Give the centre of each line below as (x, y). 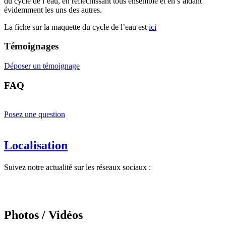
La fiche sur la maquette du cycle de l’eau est (76, 27)
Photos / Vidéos (43, 215)
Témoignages (31, 46)
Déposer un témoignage (42, 66)
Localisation (36, 145)
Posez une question (35, 114)
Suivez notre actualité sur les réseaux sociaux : (77, 167)
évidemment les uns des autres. (53, 10)
